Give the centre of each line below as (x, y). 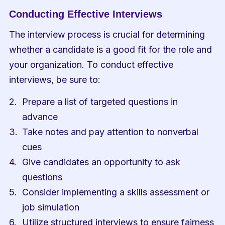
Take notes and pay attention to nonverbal (110, 132)
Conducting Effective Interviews (86, 14)
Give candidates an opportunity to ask (101, 162)
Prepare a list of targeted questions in (100, 102)
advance (40, 117)
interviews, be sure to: (55, 80)
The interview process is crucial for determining (107, 34)
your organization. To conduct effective (91, 65)
